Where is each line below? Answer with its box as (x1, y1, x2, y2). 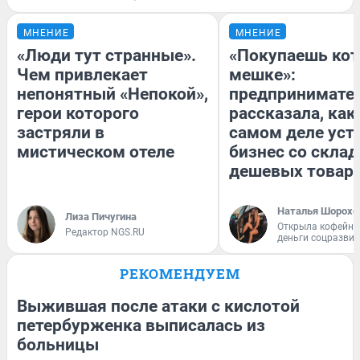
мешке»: (229, 64, 296, 84)
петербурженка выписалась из (17, 315, 265, 335)
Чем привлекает (17, 64, 148, 84)
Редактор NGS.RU (65, 226, 145, 238)
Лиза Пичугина (65, 210, 137, 223)
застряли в (17, 122, 104, 142)
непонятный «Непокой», (17, 84, 208, 104)
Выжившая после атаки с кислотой (17, 296, 300, 316)
